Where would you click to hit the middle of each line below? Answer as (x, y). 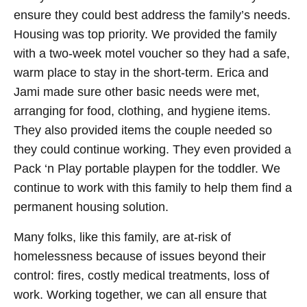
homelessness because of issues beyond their (140, 257)
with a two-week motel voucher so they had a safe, (152, 54)
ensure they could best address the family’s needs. (152, 15)
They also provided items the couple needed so (143, 131)
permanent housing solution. (91, 207)
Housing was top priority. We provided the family (145, 35)
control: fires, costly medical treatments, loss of (142, 276)
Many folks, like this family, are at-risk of (122, 237)
